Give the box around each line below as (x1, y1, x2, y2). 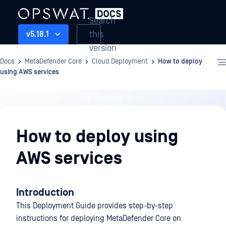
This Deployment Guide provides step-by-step (16, 201, 173, 210)
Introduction (16, 187, 74, 199)
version (89, 42, 117, 53)
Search (89, 15, 116, 26)
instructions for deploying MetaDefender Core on (16, 214, 181, 223)
